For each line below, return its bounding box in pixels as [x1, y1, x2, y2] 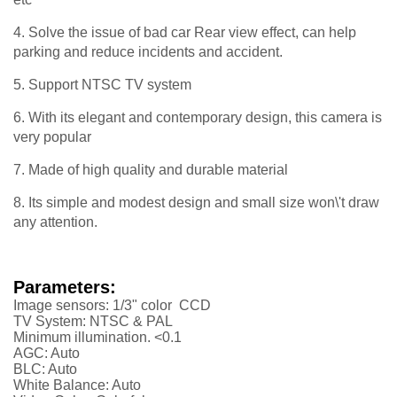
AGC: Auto [13, 346, 80, 362]
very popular [13, 129, 91, 145]
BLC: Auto [13, 362, 77, 378]
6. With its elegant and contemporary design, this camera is [13, 110, 382, 126]
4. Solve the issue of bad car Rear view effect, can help [13, 25, 356, 41]
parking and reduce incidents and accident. [13, 44, 283, 60]
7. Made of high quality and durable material [13, 162, 288, 178]
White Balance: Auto [13, 378, 141, 393]
